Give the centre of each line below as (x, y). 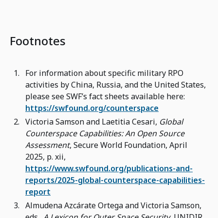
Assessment (47, 145)
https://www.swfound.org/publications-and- (109, 169)
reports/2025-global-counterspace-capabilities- (115, 180)
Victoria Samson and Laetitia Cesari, (92, 122)
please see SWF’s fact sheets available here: (105, 97)
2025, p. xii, (45, 157)
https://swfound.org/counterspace (92, 108)
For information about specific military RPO (104, 73)
